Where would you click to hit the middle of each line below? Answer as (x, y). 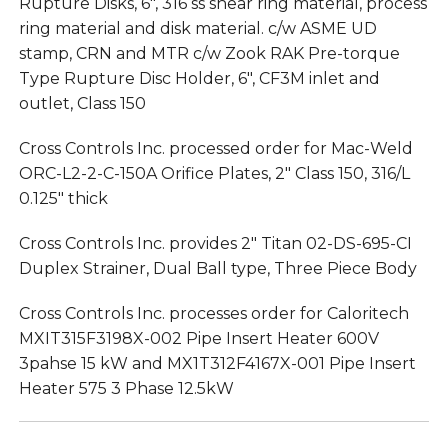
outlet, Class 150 (82, 103)
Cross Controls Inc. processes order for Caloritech (213, 313)
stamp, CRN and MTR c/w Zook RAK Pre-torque (209, 53)
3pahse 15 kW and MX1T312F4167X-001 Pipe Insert (217, 363)
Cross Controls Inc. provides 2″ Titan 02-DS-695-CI (215, 243)
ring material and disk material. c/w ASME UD (197, 28)
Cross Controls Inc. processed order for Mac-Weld (215, 148)
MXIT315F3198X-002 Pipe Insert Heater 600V (198, 338)
